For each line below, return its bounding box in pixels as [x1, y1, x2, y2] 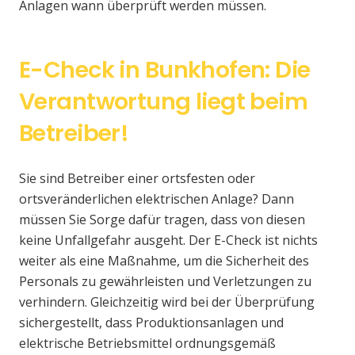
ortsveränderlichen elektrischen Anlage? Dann [19, 190, 294, 208]
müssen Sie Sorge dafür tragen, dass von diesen [19, 211, 305, 229]
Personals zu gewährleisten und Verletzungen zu [19, 273, 311, 291]
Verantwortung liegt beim [19, 86, 308, 118]
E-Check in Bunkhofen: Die [19, 54, 311, 86]
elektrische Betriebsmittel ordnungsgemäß [19, 334, 276, 353]
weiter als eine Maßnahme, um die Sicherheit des [19, 252, 309, 270]
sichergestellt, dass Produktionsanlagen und [19, 314, 284, 332]
